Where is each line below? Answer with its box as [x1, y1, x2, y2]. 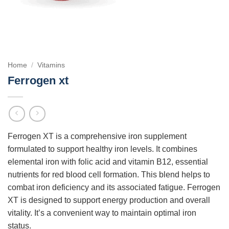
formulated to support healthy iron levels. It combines [8, 145, 197, 154]
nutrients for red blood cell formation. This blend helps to [8, 170, 210, 179]
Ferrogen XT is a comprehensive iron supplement [8, 132, 187, 141]
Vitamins [37, 61, 65, 69]
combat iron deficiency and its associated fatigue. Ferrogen [8, 183, 220, 192]
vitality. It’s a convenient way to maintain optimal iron [8, 209, 196, 218]
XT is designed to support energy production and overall [8, 196, 210, 205]
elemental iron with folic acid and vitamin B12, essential [8, 157, 208, 167]
